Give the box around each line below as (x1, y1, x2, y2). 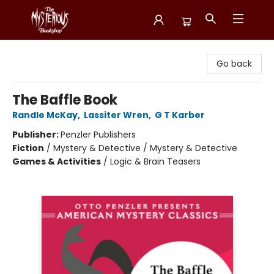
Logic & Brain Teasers (110, 155, 201, 168)
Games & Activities (12, 155, 101, 168)
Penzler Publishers (61, 128, 136, 141)
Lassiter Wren (84, 109, 149, 121)
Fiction (12, 142, 44, 154)
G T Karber (155, 109, 205, 121)
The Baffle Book (12, 91, 117, 109)
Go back (217, 57, 252, 70)
